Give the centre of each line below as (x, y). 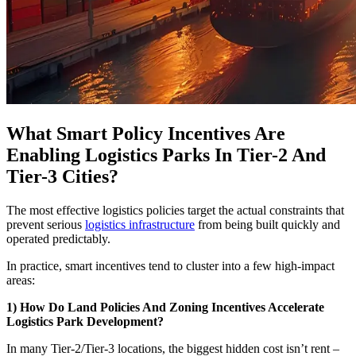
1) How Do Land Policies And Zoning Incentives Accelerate (165, 308)
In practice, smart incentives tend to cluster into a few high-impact (170, 266)
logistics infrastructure (140, 225)
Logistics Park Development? (85, 322)
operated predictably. (58, 239)
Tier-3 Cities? (62, 177)
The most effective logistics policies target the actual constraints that (175, 211)
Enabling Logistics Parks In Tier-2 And (166, 155)
